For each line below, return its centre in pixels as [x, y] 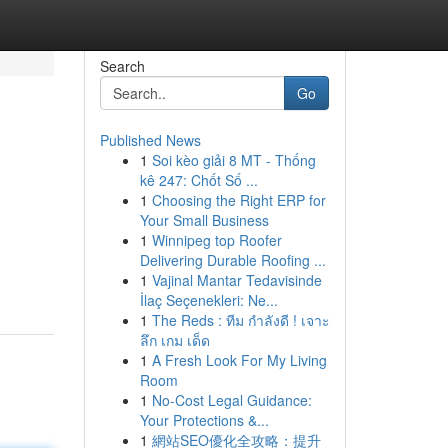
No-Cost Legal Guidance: [231, 400]
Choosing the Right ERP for [238, 200]
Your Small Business [204, 220]
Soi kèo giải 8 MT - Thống [233, 160]
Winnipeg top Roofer [216, 240]
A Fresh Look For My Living [239, 360]
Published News [150, 140]
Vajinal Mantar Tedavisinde [236, 280]
